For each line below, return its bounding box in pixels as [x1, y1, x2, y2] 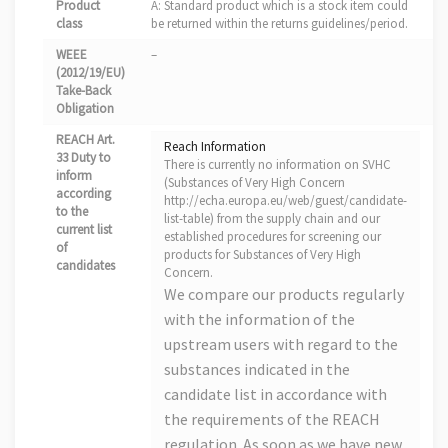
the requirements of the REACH [164, 408, 380, 429]
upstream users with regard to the [164, 333, 398, 354]
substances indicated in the [164, 358, 350, 379]
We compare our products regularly [164, 283, 404, 304]
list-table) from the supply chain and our [164, 209, 380, 227]
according [56, 184, 111, 202]
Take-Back [56, 81, 111, 99]
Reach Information [164, 137, 266, 155]
